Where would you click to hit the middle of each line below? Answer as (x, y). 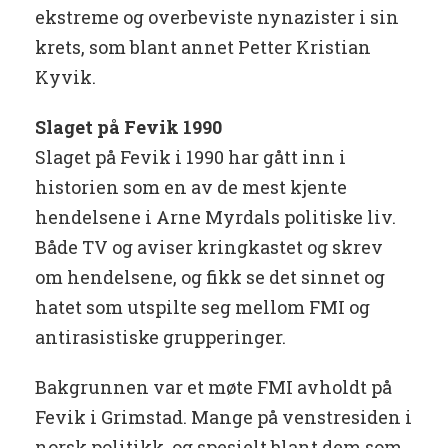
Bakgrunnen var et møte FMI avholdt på (213, 387)
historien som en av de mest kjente (191, 187)
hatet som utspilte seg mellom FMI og (202, 307)
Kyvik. (65, 77)
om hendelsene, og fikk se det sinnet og (210, 277)
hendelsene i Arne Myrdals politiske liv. (215, 217)
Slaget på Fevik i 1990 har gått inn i (190, 157)
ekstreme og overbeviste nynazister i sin (217, 17)
